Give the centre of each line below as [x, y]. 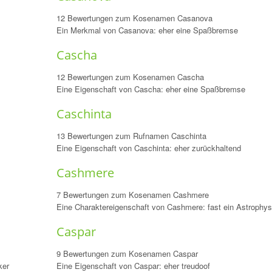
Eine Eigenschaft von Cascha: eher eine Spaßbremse [151, 89]
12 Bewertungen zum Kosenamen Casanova [134, 18]
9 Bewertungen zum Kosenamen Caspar [127, 253]
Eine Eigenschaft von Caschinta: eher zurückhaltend [148, 148]
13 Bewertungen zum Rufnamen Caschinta [131, 136]
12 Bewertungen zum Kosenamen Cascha [130, 77]
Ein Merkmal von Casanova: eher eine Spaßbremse [147, 30]
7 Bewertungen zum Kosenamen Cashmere [132, 195]
